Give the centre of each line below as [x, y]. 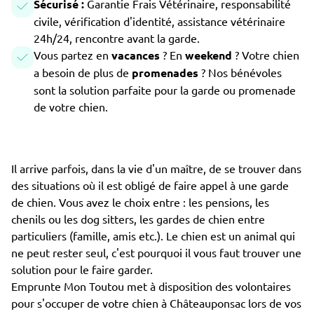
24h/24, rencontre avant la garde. [117, 38]
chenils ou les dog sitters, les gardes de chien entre [138, 219]
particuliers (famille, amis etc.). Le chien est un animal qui [153, 235]
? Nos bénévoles [241, 72]
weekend [210, 55]
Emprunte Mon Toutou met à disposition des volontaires [151, 286]
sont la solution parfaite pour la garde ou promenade [165, 90]
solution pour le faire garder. [82, 269]
